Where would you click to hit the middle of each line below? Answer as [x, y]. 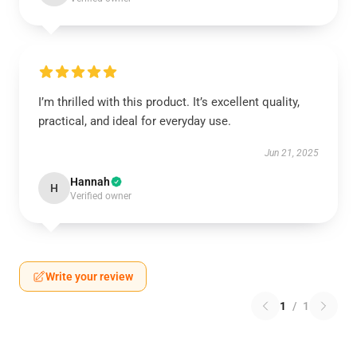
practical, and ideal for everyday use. [135, 121]
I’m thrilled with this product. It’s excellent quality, [169, 102]
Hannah [90, 182]
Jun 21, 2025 [292, 153]
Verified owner [101, 196]
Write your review [89, 277]
